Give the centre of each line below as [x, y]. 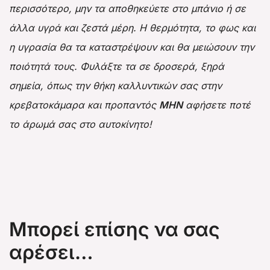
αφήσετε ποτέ [217, 105]
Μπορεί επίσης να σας [115, 229]
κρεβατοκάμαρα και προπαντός [84, 105]
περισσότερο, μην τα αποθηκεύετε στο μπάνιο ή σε [127, 8]
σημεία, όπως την [51, 85]
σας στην [199, 85]
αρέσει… [51, 252]
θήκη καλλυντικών [135, 85]
